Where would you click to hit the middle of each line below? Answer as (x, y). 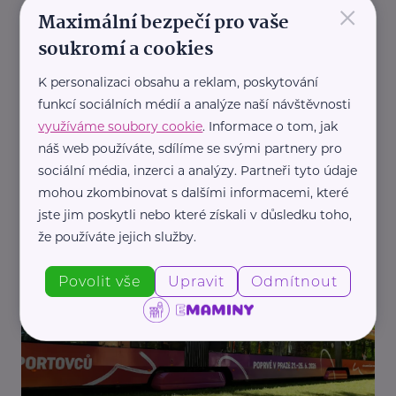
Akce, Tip (50, 248)
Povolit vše (100, 281)
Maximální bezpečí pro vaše (164, 23)
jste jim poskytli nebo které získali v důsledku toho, (195, 214)
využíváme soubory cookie (121, 126)
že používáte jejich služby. (118, 236)
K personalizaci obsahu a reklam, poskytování (179, 82)
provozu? (54, 221)
